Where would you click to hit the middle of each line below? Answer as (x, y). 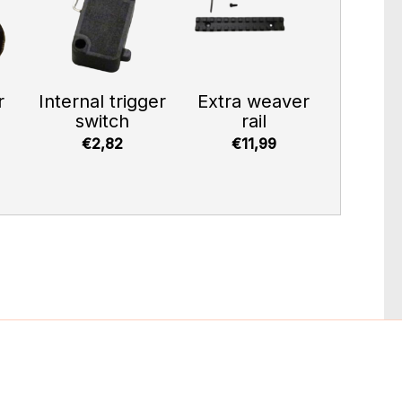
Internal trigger (102, 101)
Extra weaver (254, 101)
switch (102, 121)
